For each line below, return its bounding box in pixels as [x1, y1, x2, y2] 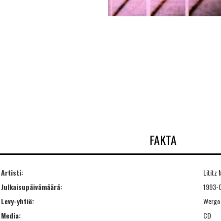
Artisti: [1, 167, 23, 178]
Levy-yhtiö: [1, 195, 34, 206]
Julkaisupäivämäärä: [1, 181, 62, 192]
